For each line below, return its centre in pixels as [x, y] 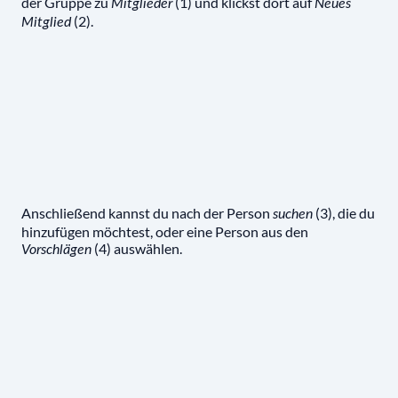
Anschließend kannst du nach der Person [147, 213]
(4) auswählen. [137, 249]
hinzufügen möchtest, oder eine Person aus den [165, 232]
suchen [293, 215]
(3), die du [344, 213]
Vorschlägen [56, 250]
